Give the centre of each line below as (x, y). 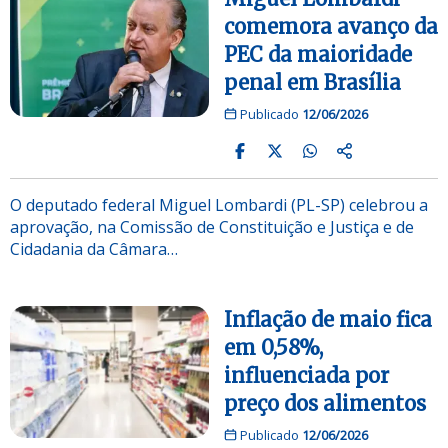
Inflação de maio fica (328, 319)
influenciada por (306, 375)
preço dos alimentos (325, 403)
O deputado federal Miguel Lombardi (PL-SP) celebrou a (219, 204)
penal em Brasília (312, 82)
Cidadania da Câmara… (94, 248)
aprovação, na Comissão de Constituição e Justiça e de (212, 226)
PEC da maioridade (318, 54)
